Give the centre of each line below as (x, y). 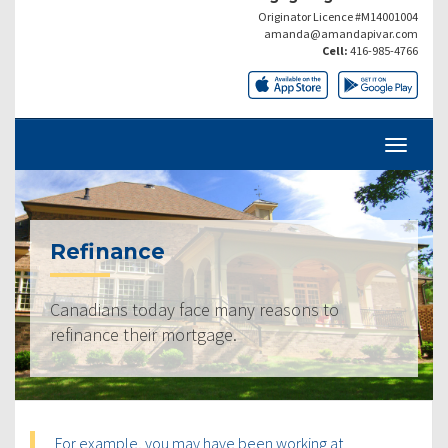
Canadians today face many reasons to (194, 309)
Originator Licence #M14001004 (338, 16)
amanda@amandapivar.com (341, 33)
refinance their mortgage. (143, 334)
